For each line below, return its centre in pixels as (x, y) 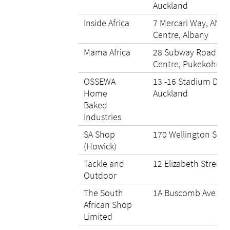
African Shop (108, 205)
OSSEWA (100, 81)
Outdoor (100, 175)
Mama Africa (107, 52)
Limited (98, 216)
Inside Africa (107, 23)
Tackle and (104, 164)
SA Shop (99, 134)
